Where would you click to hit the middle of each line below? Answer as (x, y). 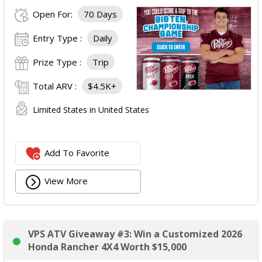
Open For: (54, 14)
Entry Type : (58, 38)
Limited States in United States (91, 110)
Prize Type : (58, 62)
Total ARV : (56, 86)
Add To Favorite (77, 152)
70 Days (100, 14)
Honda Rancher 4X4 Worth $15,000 (107, 247)
